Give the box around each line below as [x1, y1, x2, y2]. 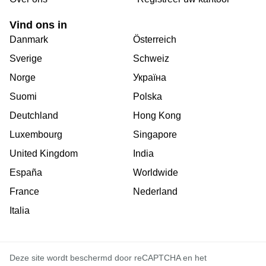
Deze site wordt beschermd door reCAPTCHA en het [9, 253, 207, 263]
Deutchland [9, 110, 58, 121]
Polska [133, 91, 162, 102]
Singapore [133, 129, 177, 140]
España [9, 167, 42, 178]
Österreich [133, 34, 176, 45]
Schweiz [133, 53, 169, 64]
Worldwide [133, 167, 178, 178]
